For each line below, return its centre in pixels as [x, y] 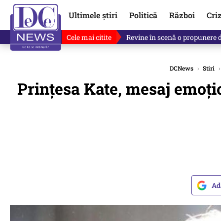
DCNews [182, 68]
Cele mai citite [89, 37]
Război [182, 15]
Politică [143, 15]
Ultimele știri [93, 15]
